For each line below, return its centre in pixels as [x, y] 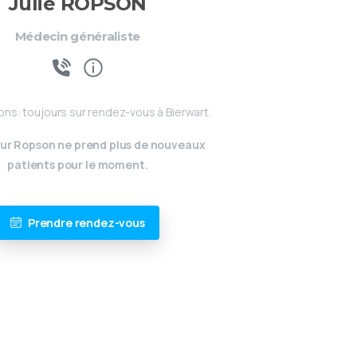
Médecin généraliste [77, 36]
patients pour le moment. [78, 164]
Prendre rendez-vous [86, 222]
